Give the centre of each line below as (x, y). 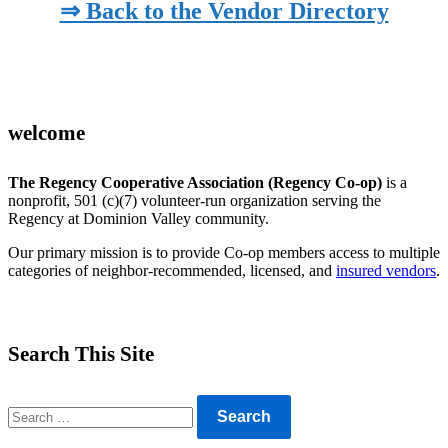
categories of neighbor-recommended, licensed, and (172, 270)
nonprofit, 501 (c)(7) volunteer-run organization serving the (194, 200)
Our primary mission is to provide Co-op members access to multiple (224, 252)
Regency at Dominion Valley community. (138, 218)
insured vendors (386, 270)
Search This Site (81, 353)
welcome (46, 132)
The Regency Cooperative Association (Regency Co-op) (195, 182)
